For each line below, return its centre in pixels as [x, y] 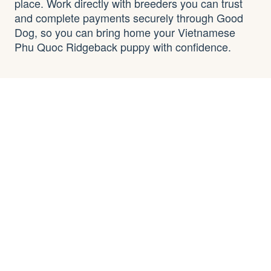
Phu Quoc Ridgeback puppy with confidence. [123, 47]
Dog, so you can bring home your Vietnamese [125, 32]
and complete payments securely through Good [129, 18]
